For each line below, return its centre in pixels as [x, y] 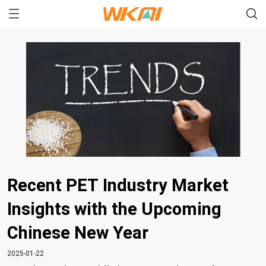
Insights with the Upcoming [114, 209]
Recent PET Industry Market [118, 186]
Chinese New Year [78, 233]
